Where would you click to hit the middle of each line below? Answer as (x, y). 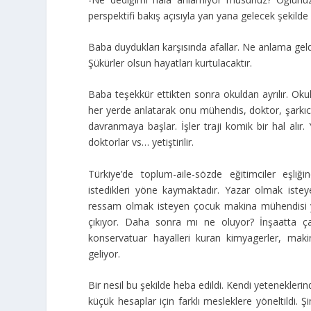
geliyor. (104, 253)
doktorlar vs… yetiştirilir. (141, 142)
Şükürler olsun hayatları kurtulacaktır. (170, 63)
